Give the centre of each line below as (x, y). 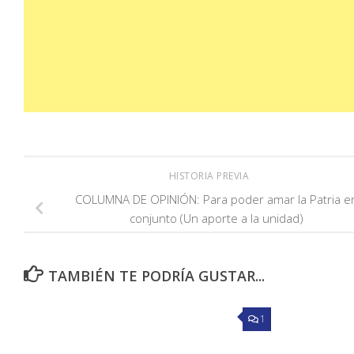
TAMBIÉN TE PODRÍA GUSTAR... (156, 276)
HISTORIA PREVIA (210, 176)
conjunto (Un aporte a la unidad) (217, 218)
